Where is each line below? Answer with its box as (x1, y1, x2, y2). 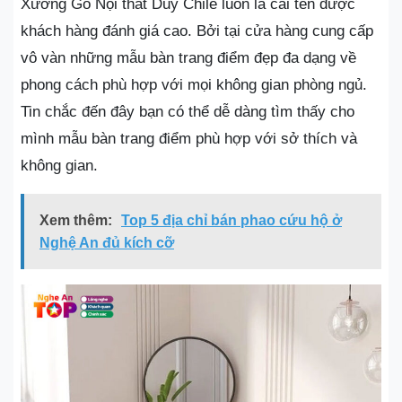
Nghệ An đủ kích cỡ (39, 234, 174, 250)
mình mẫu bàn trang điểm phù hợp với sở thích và (21, 129, 357, 147)
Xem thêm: (39, 212, 112, 228)
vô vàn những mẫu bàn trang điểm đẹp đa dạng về (21, 48, 356, 66)
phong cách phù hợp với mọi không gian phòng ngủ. (21, 75, 367, 93)
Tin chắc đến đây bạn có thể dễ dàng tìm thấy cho (21, 102, 354, 120)
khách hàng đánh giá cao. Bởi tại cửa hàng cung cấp (21, 22, 373, 39)
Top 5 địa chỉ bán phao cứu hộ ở (121, 212, 342, 228)
